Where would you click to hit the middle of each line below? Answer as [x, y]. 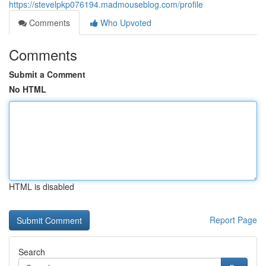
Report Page [233, 220]
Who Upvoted [125, 23]
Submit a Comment [47, 74]
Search [32, 252]
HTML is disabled [42, 186]
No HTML [28, 89]
